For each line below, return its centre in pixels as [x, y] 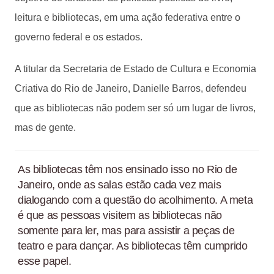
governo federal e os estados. [79, 37]
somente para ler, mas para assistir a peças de [126, 230]
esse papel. [45, 261]
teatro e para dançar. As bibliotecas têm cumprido [133, 246]
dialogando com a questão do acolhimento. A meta [135, 200]
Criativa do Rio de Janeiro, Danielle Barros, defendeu [131, 88]
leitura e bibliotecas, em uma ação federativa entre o [128, 17]
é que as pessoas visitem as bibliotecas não [120, 215]
